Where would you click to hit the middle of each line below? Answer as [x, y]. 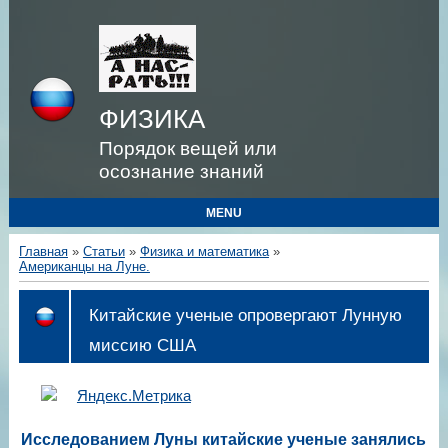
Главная [43, 251]
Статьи [103, 251]
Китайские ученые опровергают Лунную [245, 314]
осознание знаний [181, 171]
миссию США [142, 344]
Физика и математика [204, 251]
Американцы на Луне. [84, 266]
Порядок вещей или [187, 148]
